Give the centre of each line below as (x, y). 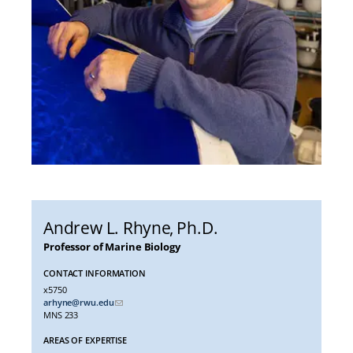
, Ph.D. (193, 228)
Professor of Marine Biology (112, 247)
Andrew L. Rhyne (107, 228)
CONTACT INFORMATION (95, 273)
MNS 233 (61, 315)
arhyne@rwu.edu (79, 302)
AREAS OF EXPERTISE (85, 340)
